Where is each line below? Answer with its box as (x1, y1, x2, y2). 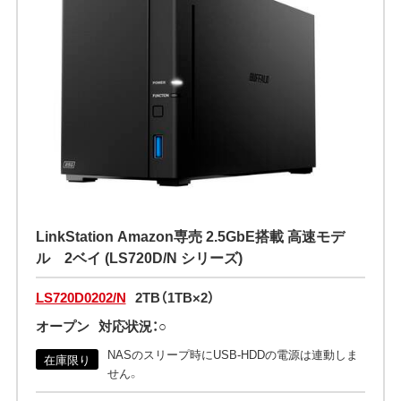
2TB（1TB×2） (134, 287, 215, 308)
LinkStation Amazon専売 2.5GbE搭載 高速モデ (35, 225, 345, 247)
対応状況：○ (98, 316, 166, 337)
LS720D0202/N (35, 287, 126, 308)
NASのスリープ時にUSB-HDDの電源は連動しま (107, 346, 358, 363)
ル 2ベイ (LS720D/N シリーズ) (35, 246, 243, 269)
